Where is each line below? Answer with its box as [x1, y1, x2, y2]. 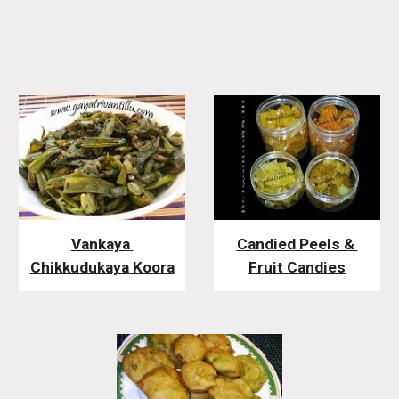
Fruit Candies [248, 257, 346, 276]
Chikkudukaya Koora [29, 257, 175, 276]
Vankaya [70, 234, 130, 253]
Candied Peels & [236, 234, 354, 253]
